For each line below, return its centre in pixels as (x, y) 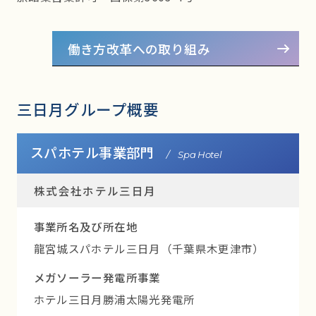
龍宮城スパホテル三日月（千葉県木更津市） (149, 249)
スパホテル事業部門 (92, 153)
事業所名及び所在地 (85, 227)
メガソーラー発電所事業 (97, 277)
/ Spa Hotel (194, 155)
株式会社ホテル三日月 (95, 191)
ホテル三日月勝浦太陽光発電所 (114, 299)
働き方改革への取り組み (139, 49)
